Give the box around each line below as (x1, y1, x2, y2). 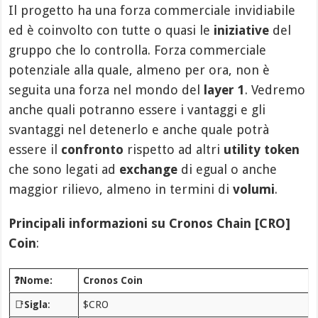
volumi (233, 182, 275, 197)
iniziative (214, 23, 270, 38)
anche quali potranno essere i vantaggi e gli (9, 102, 266, 117)
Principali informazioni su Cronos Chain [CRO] (9, 216, 291, 231)
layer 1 (204, 82, 246, 97)
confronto (61, 142, 124, 157)
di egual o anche (177, 162, 278, 177)
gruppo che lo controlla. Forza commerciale (9, 43, 267, 57)
